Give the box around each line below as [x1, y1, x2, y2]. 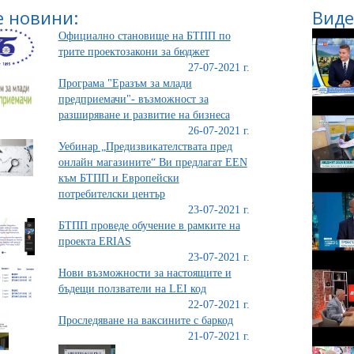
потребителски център [58, 188, 165, 200]
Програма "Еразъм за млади [58, 77, 192, 89]
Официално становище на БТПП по [58, 30, 231, 42]
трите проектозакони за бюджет [58, 46, 209, 58]
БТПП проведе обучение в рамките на [58, 220, 240, 232]
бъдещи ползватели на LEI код [58, 283, 206, 295]
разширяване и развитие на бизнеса [58, 109, 230, 121]
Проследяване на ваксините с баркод [58, 314, 233, 326]
